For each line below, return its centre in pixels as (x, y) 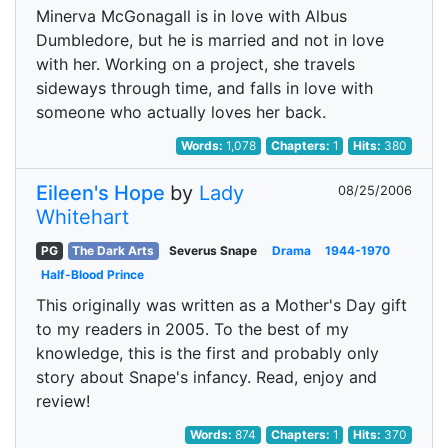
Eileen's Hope (100, 193)
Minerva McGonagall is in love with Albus (191, 16)
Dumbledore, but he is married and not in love (210, 40)
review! (63, 401)
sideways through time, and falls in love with (204, 88)
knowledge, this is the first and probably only (207, 353)
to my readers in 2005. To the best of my (192, 329)
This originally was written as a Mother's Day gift (221, 305)
